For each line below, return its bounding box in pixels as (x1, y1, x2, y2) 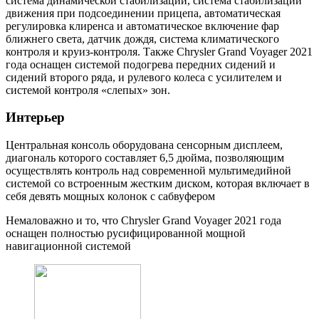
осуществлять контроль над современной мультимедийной (6, 164, 291, 177)
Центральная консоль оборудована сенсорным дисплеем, (6, 138, 283, 151)
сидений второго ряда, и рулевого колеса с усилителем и (6, 70, 282, 83)
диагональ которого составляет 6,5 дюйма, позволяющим (6, 151, 284, 164)
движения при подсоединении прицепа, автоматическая (6, 6, 281, 19)
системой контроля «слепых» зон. (6, 83, 170, 96)
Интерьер (6, 110, 65, 125)
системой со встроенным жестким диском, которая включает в (6, 177, 310, 189)
